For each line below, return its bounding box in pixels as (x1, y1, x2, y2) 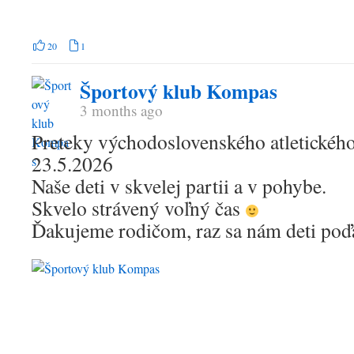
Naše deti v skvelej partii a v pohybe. (32, 172, 326, 200)
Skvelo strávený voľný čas (32, 194, 245, 222)
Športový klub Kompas (80, 76, 277, 107)
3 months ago (80, 100, 163, 121)
